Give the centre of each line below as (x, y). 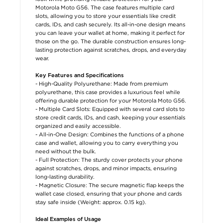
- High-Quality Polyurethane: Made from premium (102, 83)
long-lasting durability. (65, 176)
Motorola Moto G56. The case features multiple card (105, 7)
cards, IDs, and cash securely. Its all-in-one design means (110, 24)
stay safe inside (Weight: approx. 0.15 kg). (91, 202)
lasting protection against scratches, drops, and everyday (111, 50)
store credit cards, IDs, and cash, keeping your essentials (110, 117)
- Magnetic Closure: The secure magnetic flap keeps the (110, 185)
